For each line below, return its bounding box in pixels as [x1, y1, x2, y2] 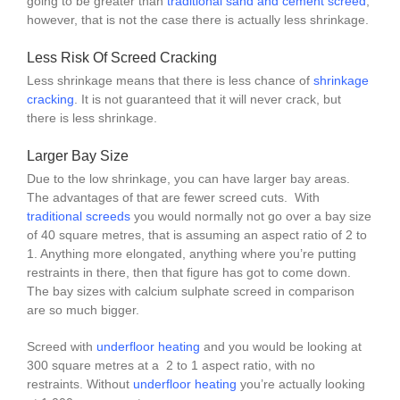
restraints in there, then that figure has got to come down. [26, 265, 351, 280]
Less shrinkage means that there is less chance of [26, 73, 313, 88]
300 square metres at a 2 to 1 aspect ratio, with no [26, 358, 315, 373]
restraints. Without [26, 377, 133, 392]
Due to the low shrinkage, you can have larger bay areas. [26, 171, 354, 187]
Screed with [26, 339, 93, 354]
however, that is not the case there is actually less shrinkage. [26, 12, 369, 27]
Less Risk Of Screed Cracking [26, 49, 217, 65]
